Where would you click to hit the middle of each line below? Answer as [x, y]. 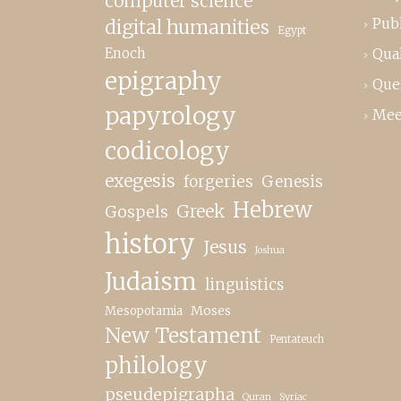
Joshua [270, 250]
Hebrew [273, 209]
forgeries [218, 181]
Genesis [292, 181]
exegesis [140, 180]
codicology [167, 150]
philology [156, 366]
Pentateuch [297, 339]
